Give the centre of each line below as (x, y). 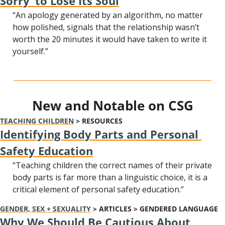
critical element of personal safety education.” (98, 189)
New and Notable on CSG (113, 105)
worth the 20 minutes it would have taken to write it (110, 39)
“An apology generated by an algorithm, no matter (108, 15)
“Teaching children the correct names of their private (112, 165)
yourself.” (30, 51)
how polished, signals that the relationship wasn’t (106, 27)
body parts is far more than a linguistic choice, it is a (110, 177)
